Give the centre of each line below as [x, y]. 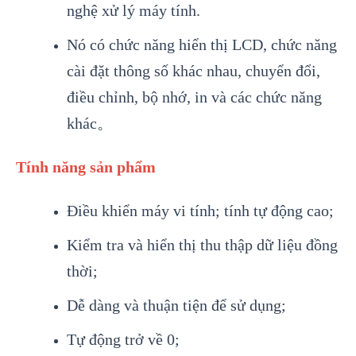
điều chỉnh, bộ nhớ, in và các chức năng [194, 97]
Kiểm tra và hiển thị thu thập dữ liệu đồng [202, 244]
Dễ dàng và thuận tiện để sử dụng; [176, 305]
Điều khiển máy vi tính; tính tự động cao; [200, 210]
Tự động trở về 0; [123, 339]
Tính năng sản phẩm [86, 166]
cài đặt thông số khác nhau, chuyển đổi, [193, 70]
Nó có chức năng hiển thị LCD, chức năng [201, 44]
